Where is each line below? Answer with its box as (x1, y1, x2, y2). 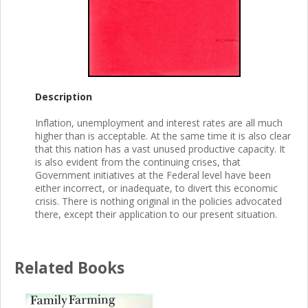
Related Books (14, 257, 124, 278)
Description (35, 89, 92, 103)
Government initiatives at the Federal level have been (35, 168, 271, 181)
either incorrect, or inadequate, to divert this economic (35, 181, 278, 195)
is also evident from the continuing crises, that (35, 155, 241, 168)
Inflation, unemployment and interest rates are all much (35, 115, 283, 129)
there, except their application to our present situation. (35, 207, 277, 221)
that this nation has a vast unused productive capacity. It (35, 142, 285, 155)
